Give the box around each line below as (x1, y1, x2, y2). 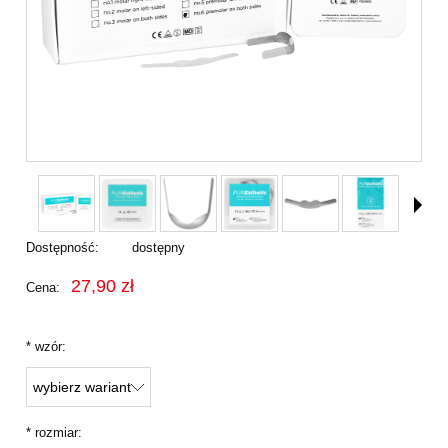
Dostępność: (26, 239, 99, 255)
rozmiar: (31, 425, 82, 441)
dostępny (131, 239, 185, 255)
